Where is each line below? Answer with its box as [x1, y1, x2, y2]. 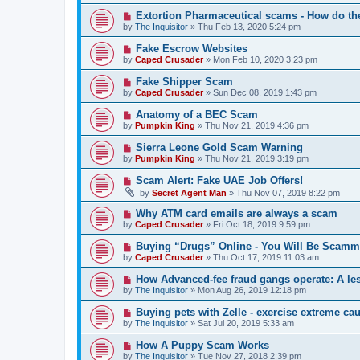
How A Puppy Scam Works [135, 339, 269, 351]
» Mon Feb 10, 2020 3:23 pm [203, 55, 317, 64]
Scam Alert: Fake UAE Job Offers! [135, 174, 303, 186]
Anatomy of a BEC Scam [135, 108, 258, 121]
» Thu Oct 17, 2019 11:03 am [203, 252, 319, 262]
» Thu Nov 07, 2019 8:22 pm [227, 188, 340, 198]
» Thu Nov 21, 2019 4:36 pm [195, 121, 309, 130]
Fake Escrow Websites [135, 43, 247, 55]
